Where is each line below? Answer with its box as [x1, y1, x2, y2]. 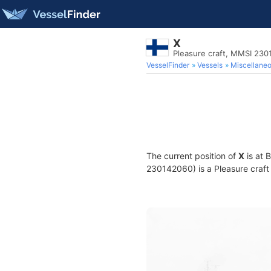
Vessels [197, 60, 223, 70]
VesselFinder [146, 60, 189, 70]
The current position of [146, 151, 238, 161]
